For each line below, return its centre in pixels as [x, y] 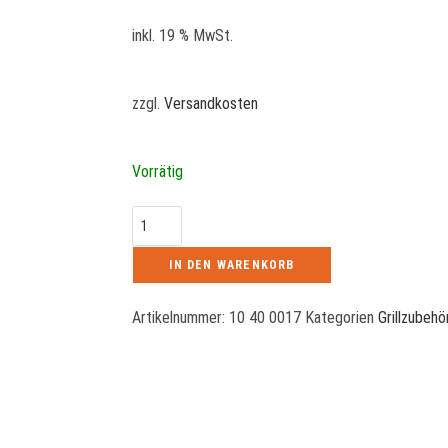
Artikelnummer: [180, 317]
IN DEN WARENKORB [232, 265]
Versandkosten [211, 103]
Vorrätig [157, 171]
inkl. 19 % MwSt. [182, 35]
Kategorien [339, 317]
